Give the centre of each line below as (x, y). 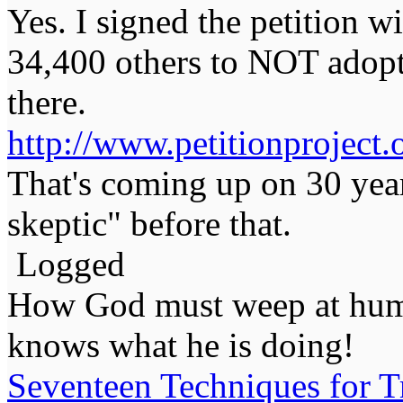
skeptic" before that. (149, 223)
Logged (66, 264)
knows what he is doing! (181, 345)
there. (47, 102)
